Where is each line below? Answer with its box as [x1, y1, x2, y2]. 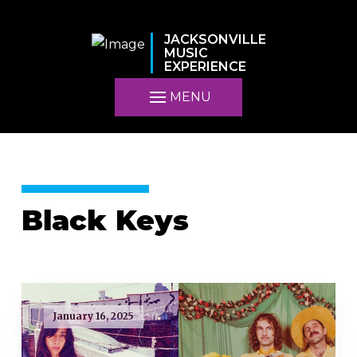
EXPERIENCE [163, 59, 246, 75]
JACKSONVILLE [163, 32, 266, 48]
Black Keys [21, 210, 189, 237]
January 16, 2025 [53, 310, 134, 323]
